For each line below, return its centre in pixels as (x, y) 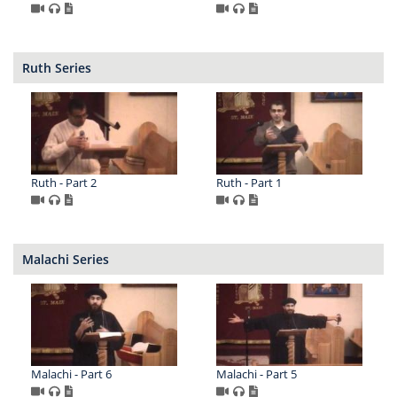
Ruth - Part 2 (64, 183)
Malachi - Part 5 (256, 374)
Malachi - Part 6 (71, 374)
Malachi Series (66, 260)
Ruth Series (57, 68)
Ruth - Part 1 (249, 183)
